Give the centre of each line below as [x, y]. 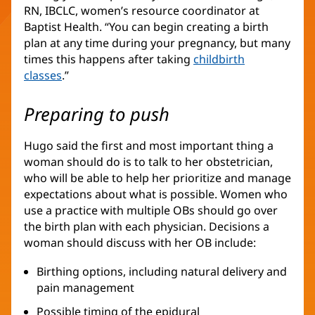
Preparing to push [97, 115]
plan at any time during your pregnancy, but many [157, 43]
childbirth [219, 59]
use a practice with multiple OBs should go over [151, 211]
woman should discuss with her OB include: [140, 243]
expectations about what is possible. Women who [156, 194]
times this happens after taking [109, 59]
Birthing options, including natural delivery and [162, 272]
